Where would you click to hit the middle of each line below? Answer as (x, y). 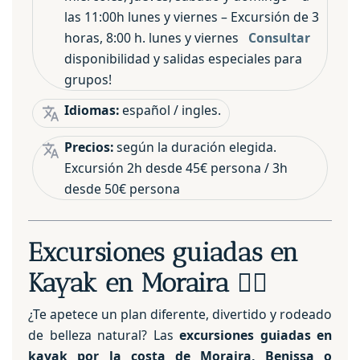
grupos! (88, 79)
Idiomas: (92, 110)
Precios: (89, 147)
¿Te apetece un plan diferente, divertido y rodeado (180, 315)
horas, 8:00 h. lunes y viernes (156, 37)
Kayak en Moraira (133, 282)
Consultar (279, 37)
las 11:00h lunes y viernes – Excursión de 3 (192, 16)
